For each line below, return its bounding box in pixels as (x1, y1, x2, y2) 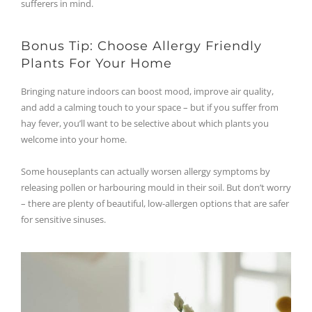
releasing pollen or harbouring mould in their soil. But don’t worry (21, 181, 291, 194)
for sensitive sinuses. (21, 213, 106, 226)
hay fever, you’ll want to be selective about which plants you (21, 117, 269, 130)
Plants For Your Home (21, 56, 172, 72)
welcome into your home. (21, 133, 127, 146)
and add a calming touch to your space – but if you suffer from (21, 101, 279, 114)
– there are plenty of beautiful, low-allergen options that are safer (21, 197, 289, 210)
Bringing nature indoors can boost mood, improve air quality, (21, 85, 274, 98)
